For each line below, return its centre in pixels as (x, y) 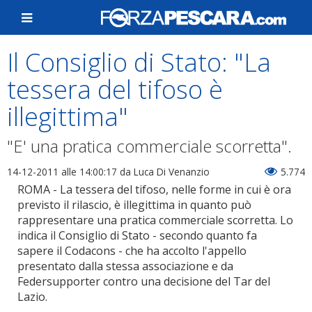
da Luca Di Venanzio (163, 172)
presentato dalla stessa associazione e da (125, 266)
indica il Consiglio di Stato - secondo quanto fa (137, 235)
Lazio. (32, 297)
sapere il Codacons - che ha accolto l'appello (132, 251)
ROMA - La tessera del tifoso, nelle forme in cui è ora (154, 189)
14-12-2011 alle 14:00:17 (62, 172)
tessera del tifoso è (115, 89)
